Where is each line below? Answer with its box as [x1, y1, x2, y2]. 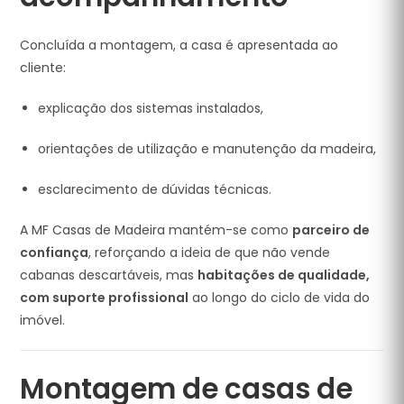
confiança [20, 243, 89, 262]
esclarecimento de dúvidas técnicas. [38, 180, 272, 198]
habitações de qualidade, [197, 266, 371, 284]
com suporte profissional [20, 289, 189, 307]
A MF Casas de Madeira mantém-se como [20, 221, 293, 239]
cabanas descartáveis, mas [20, 266, 198, 284]
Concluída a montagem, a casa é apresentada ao [20, 36, 339, 54]
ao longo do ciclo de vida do [188, 289, 371, 307]
